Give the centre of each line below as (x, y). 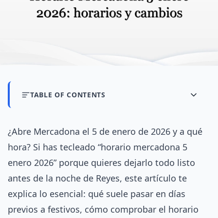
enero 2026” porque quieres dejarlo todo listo (101, 163)
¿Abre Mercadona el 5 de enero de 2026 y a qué (105, 132)
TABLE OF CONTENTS (68, 95)
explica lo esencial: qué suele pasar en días (97, 194)
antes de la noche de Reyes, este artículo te (97, 178)
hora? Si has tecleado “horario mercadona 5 (98, 147)
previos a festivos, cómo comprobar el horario (103, 209)
